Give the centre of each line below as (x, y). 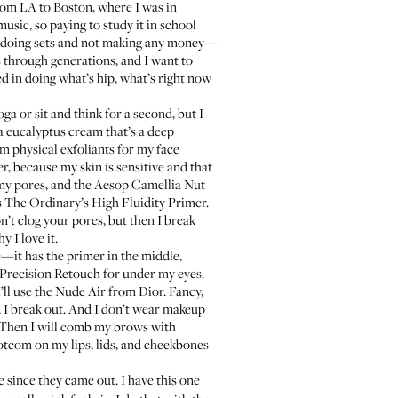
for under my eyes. (152, 273)
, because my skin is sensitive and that (110, 166)
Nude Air (80, 291)
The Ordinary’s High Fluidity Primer (105, 202)
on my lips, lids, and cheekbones (120, 344)
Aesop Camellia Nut (150, 184)
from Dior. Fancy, (155, 291)
